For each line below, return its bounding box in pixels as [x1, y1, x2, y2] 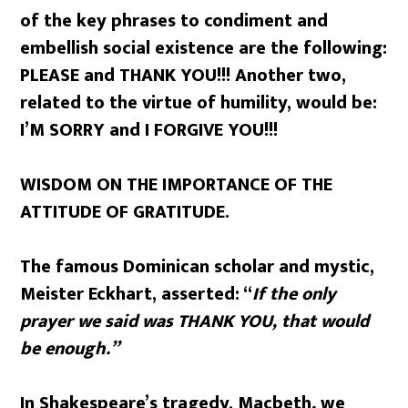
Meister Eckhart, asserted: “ [20, 279, 253, 310]
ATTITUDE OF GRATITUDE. [20, 197, 230, 228]
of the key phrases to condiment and [20, 5, 329, 36]
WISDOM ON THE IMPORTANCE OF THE [20, 169, 333, 200]
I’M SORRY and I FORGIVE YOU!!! [20, 115, 279, 146]
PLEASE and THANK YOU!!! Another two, [20, 60, 347, 91]
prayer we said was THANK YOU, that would [20, 306, 370, 337]
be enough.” [20, 333, 120, 364]
